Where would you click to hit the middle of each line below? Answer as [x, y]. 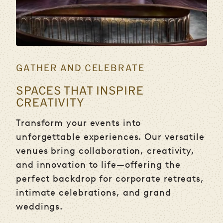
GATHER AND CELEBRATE [80, 68]
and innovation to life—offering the [98, 165]
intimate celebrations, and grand [94, 193]
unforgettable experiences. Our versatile [110, 137]
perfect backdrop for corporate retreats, [110, 179]
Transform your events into [79, 123]
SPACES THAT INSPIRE [80, 90]
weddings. [40, 207]
